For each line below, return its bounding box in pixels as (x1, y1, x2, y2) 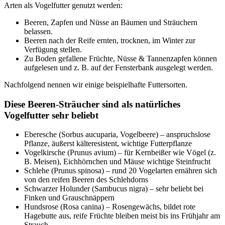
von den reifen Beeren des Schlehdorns (24, 175, 148, 184)
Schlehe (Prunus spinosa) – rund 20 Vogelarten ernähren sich (24, 166, 217, 175)
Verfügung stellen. (24, 45, 82, 54)
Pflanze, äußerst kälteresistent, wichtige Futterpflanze (24, 139, 192, 148)
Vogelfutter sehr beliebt (4, 109, 98, 121)
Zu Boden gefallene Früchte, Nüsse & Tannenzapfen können (24, 54, 217, 63)
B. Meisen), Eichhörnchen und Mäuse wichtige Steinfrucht (24, 157, 210, 166)
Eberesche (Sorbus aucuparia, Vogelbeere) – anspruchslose (24, 130, 210, 139)
